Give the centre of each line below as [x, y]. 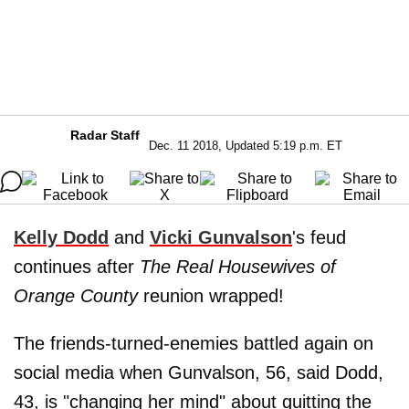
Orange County [76, 296]
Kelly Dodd [61, 237]
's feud [319, 237]
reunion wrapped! [211, 296]
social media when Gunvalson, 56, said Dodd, [199, 372]
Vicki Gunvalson [221, 237]
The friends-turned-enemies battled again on [194, 343]
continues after [77, 267]
